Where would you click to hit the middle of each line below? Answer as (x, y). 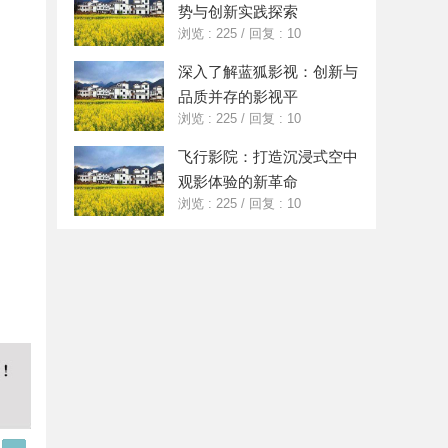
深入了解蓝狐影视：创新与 (268, 71)
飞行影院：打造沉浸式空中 (268, 156)
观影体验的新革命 (238, 181)
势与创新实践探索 (238, 11)
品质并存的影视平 (238, 96)
